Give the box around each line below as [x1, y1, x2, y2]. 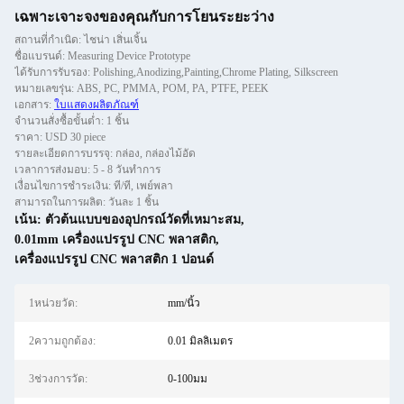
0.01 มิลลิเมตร [167, 335, 233, 347]
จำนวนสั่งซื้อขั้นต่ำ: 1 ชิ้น [14, 115, 129, 127]
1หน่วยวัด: [29, 297, 78, 309]
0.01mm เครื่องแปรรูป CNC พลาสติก [14, 233, 216, 246]
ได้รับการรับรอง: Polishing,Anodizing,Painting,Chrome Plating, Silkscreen [14, 66, 338, 78]
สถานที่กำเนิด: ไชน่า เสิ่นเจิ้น [14, 33, 147, 46]
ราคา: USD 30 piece [14, 131, 106, 143]
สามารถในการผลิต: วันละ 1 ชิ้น [14, 196, 159, 208]
